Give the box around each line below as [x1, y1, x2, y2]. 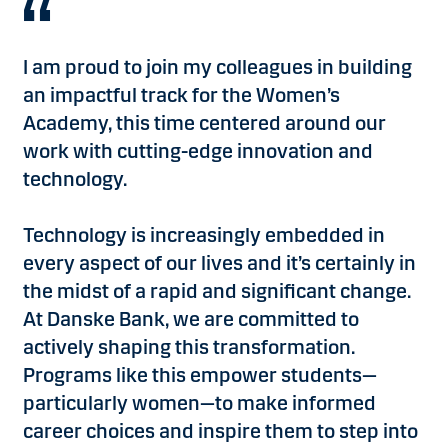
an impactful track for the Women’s [23, 83, 340, 108]
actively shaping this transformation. [23, 335, 355, 360]
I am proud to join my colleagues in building [23, 55, 412, 80]
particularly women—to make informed [23, 391, 376, 416]
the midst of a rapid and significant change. [23, 279, 411, 304]
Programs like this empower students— [23, 363, 377, 388]
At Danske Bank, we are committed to [23, 307, 359, 332]
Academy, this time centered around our [23, 111, 386, 136]
